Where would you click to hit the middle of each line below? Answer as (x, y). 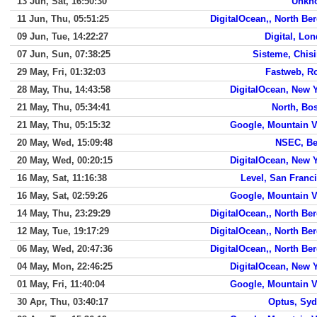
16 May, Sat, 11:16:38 (62, 178)
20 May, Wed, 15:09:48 (65, 143)
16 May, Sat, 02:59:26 (62, 196)
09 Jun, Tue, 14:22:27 (63, 36)
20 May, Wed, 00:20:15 (65, 160)
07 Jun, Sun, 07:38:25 (64, 54)
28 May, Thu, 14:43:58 (64, 90)
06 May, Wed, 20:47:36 (65, 249)
